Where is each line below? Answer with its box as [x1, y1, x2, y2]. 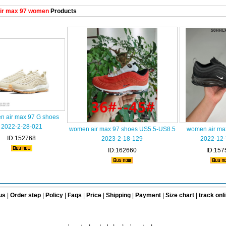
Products [48, 8, 77, 15]
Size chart [165, 192, 194, 199]
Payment [135, 192, 161, 199]
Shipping [105, 192, 131, 199]
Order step [10, 192, 42, 199]
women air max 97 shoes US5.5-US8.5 [69, 126, 176, 133]
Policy [45, 192, 63, 199]
